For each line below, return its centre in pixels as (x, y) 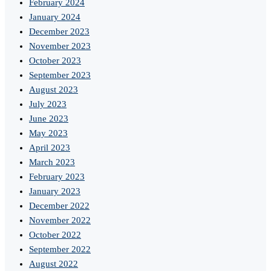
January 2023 (55, 191)
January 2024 (55, 17)
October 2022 (55, 235)
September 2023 (60, 75)
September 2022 (60, 250)
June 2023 (49, 119)
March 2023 (52, 162)
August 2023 (54, 90)
